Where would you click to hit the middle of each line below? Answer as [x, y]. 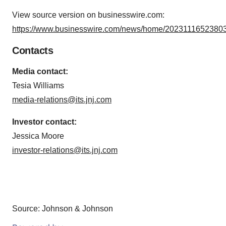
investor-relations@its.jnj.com [65, 150]
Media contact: [40, 71]
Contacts [33, 50]
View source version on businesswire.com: [88, 15]
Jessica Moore [38, 136]
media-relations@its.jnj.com [62, 100]
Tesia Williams [38, 86]
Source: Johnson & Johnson [63, 209]
